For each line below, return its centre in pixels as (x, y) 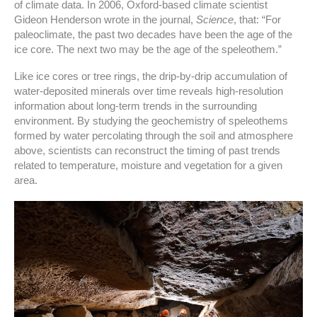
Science (215, 19)
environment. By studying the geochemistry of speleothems (151, 121)
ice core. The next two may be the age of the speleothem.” (148, 49)
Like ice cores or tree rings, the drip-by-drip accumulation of (151, 77)
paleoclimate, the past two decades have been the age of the (153, 34)
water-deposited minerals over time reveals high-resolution (149, 92)
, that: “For (257, 19)
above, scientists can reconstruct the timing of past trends (147, 151)
